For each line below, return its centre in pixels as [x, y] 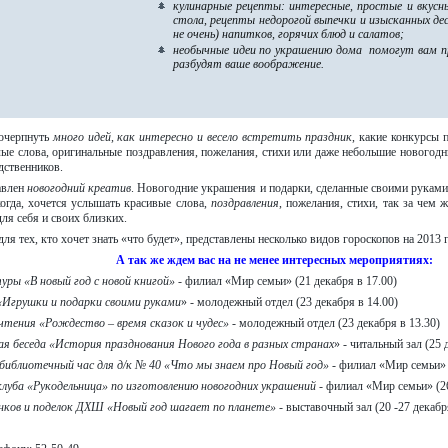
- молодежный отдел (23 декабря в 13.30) [334, 323]
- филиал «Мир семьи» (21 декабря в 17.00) [286, 281]
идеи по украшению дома [299, 50]
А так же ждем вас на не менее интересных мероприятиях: [274, 260]
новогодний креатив [79, 188]
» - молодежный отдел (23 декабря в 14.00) [289, 302]
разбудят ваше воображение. [248, 64]
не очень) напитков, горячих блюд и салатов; [288, 34]
